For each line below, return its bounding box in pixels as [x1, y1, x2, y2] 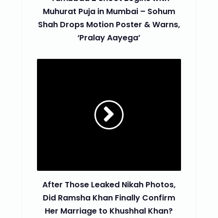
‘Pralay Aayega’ [77, 32, 141, 43]
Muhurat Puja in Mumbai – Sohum [42, 5, 175, 17]
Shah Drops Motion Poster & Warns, [37, 18, 180, 30]
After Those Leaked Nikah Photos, [42, 179, 176, 190]
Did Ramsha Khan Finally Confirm [42, 192, 175, 203]
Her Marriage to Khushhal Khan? [45, 205, 173, 217]
